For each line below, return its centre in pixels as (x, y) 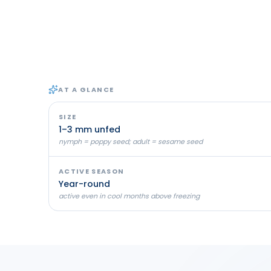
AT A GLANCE (86, 89)
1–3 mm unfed (90, 129)
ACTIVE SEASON (92, 171)
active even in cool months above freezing (129, 196)
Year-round (84, 184)
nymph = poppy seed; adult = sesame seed (131, 141)
